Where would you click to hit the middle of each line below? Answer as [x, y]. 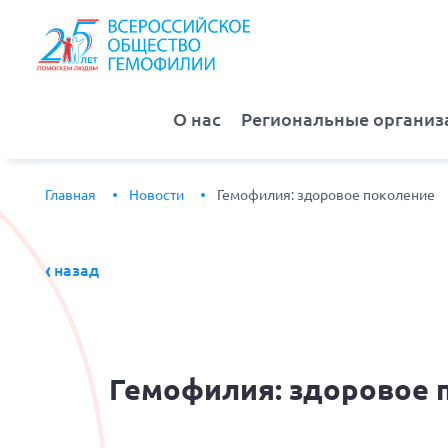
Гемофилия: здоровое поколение [326, 195]
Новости [156, 195]
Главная [70, 195]
